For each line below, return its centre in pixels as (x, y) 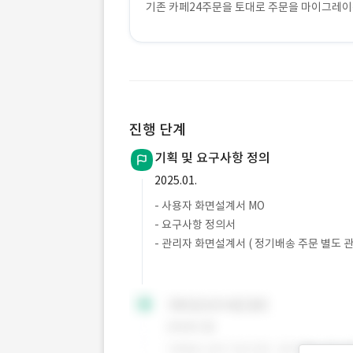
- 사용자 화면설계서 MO (210, 206)
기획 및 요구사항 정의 (212, 158)
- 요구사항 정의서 (195, 225)
